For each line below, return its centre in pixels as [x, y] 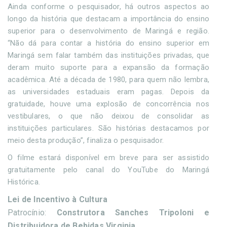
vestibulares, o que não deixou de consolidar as [108, 116]
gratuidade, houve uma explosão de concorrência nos [108, 104]
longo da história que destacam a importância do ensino [108, 18]
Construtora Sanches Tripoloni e [133, 212]
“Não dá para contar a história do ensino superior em [108, 43]
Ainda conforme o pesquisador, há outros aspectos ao [108, 6]
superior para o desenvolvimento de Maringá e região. [108, 31]
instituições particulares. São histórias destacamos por [108, 128]
